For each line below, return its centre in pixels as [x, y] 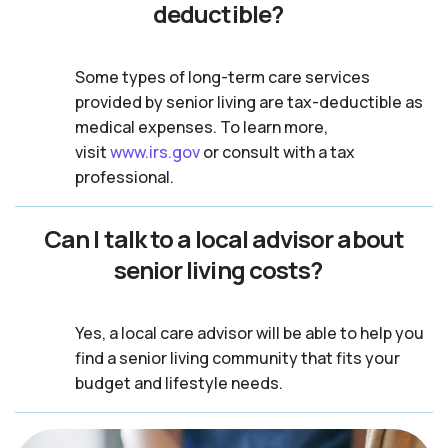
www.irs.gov [155, 152]
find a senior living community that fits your [237, 358]
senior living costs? [218, 269]
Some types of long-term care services [222, 77]
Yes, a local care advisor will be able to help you [249, 333]
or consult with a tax [277, 152]
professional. [124, 177]
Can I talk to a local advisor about [224, 238]
